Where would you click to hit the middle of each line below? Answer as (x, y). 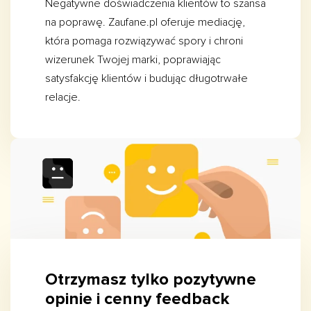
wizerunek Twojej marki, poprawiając (133, 60)
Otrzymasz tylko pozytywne (151, 280)
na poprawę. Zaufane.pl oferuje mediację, (145, 22)
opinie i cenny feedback (137, 299)
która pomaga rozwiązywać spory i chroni (144, 41)
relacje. (63, 97)
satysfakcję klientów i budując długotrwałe (146, 78)
